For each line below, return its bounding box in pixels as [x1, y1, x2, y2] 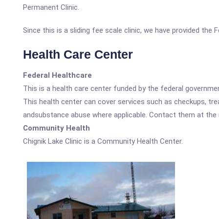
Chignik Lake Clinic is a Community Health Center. [23, 137, 183, 146]
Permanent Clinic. [23, 3, 79, 12]
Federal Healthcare [23, 71, 92, 80]
